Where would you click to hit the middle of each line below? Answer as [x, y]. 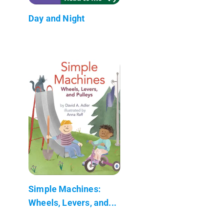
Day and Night [57, 18]
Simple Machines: [65, 189]
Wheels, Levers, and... [72, 202]
